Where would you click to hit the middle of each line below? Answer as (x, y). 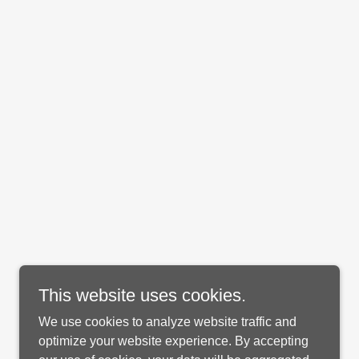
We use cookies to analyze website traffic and (167, 322)
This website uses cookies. (142, 295)
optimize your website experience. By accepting (173, 341)
